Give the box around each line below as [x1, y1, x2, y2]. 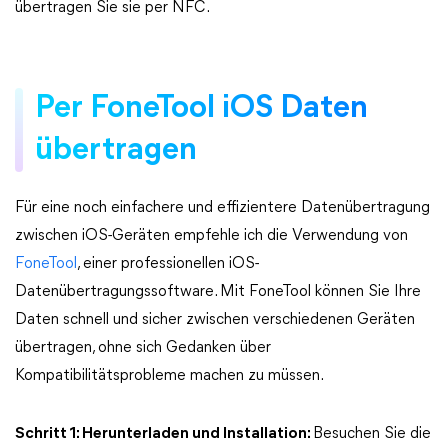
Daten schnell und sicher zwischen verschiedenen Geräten [15, 312, 415, 328]
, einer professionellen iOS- [77, 256, 259, 272]
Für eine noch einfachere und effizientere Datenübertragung [15, 200, 430, 216]
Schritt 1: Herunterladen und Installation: [15, 426, 313, 442]
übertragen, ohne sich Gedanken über [15, 340, 271, 356]
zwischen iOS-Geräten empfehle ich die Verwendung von [15, 228, 408, 244]
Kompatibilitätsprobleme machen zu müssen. [15, 368, 324, 384]
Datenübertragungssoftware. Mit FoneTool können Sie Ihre [15, 284, 421, 300]
